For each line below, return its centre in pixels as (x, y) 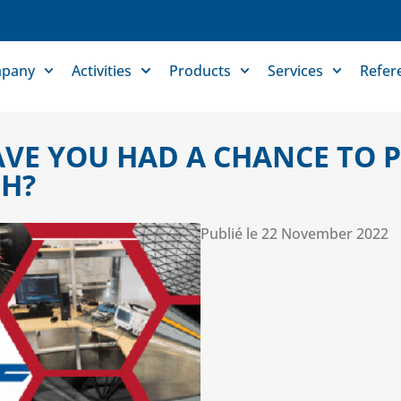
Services (295, 71)
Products (200, 71)
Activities (102, 71)
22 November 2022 (325, 234)
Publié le (229, 234)
